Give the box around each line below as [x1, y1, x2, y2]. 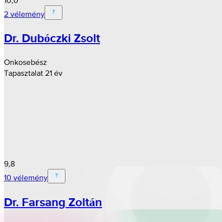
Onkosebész [4, 57, 47, 67]
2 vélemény [4, 9, 45, 18]
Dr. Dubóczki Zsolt [4, 29, 100, 47]
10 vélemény [4, 173, 48, 182]
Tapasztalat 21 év [4, 68, 62, 78]
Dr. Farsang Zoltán [4, 193, 102, 211]
